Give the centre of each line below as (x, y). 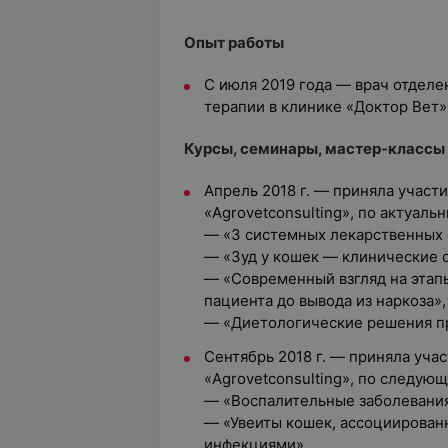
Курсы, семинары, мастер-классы (314, 148)
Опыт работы (234, 42)
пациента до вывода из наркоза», (325, 300)
